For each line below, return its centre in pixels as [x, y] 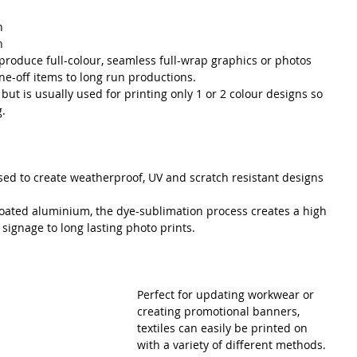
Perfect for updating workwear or [227, 294]
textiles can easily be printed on [224, 328]
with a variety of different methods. [233, 345]
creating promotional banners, [220, 311]
